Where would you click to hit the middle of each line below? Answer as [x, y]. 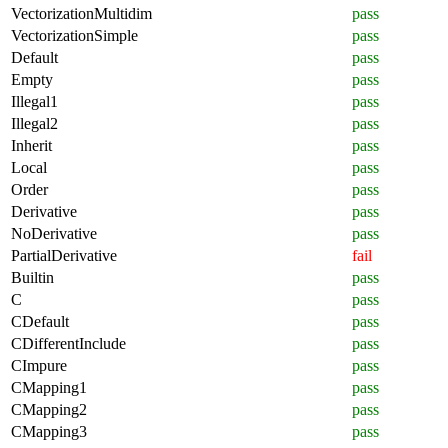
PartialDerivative [64, 255]
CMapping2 [49, 409]
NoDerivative [54, 233]
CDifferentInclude [68, 343]
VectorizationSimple [74, 35]
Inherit [31, 145]
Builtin [32, 277]
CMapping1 [49, 387]
